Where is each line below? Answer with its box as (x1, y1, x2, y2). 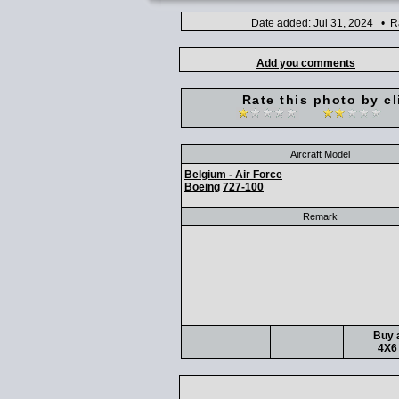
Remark (303, 211, 338, 222)
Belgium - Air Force (184, 168, 282, 181)
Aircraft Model (290, 149, 350, 159)
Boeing (184, 181, 220, 193)
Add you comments (256, 57, 355, 69)
